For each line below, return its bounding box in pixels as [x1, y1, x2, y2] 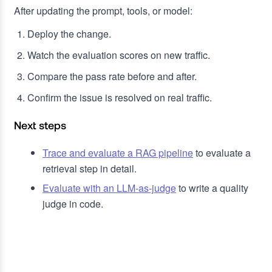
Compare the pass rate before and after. [27, 69, 197, 84]
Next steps [14, 118, 66, 132]
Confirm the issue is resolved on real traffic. [27, 90, 212, 105]
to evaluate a [193, 146, 251, 160]
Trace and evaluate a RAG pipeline [42, 146, 193, 160]
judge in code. [42, 197, 103, 211]
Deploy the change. [27, 27, 111, 41]
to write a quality [176, 181, 248, 195]
